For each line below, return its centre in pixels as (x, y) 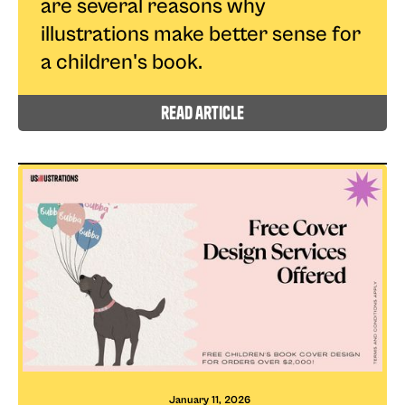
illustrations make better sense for (201, 35)
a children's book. (122, 63)
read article (202, 113)
